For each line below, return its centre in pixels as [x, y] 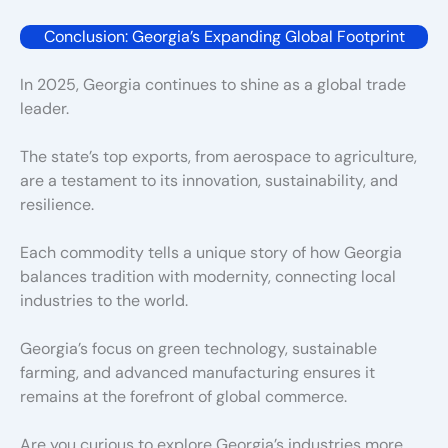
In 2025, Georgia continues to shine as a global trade [213, 84]
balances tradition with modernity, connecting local [208, 276]
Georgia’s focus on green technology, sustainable [198, 348]
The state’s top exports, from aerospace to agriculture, [218, 156]
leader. [44, 108]
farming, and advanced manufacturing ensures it [197, 372]
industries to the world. [104, 300]
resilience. [57, 204]
